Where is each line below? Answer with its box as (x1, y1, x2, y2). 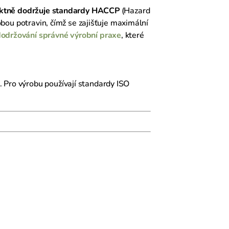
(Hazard (119, 5, 150, 16)
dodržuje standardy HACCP (17, 5, 120, 16)
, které (121, 29, 144, 41)
